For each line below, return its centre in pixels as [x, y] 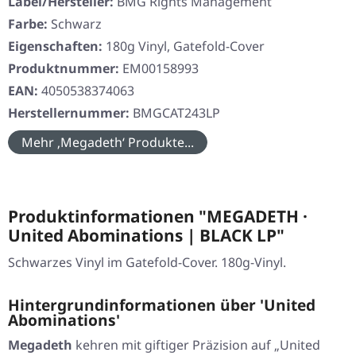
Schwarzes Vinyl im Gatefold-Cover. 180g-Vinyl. [147, 263]
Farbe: [28, 24]
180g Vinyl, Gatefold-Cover [185, 46]
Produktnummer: [65, 69]
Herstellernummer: [70, 113]
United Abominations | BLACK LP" [146, 236]
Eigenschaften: [55, 46]
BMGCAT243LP [176, 113]
